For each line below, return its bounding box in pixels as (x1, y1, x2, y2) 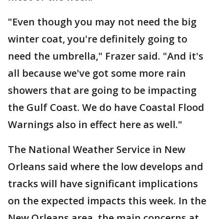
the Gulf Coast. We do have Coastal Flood (8, 101, 204, 114)
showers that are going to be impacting (8, 84, 197, 97)
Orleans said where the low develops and (8, 160, 203, 173)
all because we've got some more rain (8, 66, 186, 80)
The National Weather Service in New (8, 143, 185, 156)
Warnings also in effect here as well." (8, 118, 182, 131)
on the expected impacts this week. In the (8, 194, 206, 207)
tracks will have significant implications (8, 177, 198, 190)
